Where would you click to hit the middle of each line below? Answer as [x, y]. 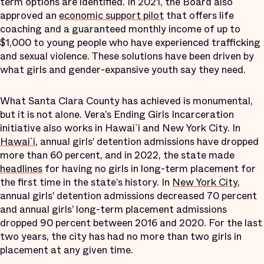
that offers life [199, 15]
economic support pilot [111, 15]
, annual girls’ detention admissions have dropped [147, 141]
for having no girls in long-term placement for [149, 169]
